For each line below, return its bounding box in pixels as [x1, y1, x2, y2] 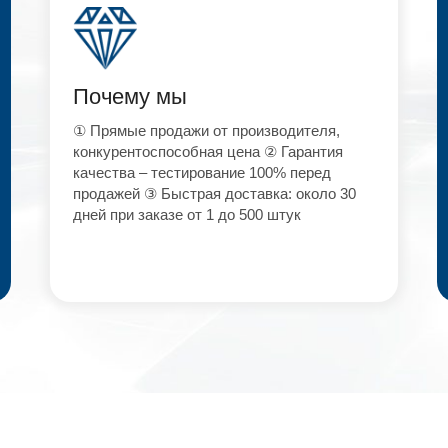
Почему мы [72, 84, 187, 110]
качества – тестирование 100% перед [72, 165, 331, 182]
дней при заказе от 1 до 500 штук [72, 207, 301, 224]
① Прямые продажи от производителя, [72, 123, 340, 140]
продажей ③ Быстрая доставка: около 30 [72, 186, 356, 203]
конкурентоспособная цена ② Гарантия [72, 144, 343, 161]
